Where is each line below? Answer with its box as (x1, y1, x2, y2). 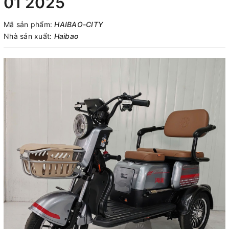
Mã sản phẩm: (4, 20, 55, 29)
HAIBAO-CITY (54, 20, 103, 29)
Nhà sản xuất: (4, 32, 52, 40)
